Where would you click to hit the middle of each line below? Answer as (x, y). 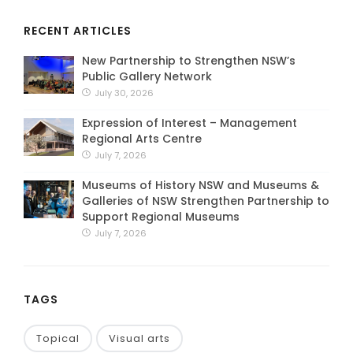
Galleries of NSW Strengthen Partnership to (206, 201)
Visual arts (139, 338)
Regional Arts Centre (142, 138)
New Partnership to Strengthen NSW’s (189, 60)
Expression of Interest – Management (190, 123)
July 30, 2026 (123, 93)
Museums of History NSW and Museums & (201, 185)
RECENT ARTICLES (78, 30)
